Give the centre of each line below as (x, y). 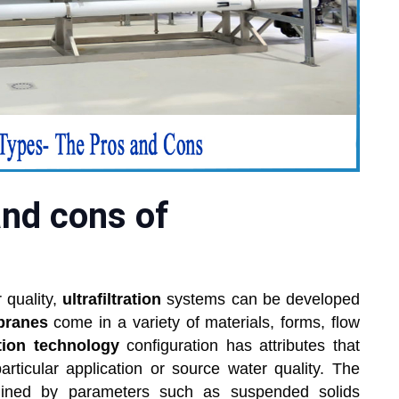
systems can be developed (263, 300)
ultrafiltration (115, 300)
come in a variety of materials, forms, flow (207, 323)
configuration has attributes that (240, 346)
